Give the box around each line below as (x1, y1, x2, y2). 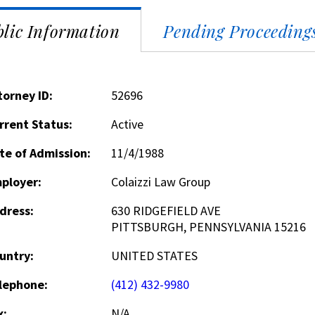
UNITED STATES (110, 247, 198, 264)
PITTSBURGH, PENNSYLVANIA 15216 (110, 219, 306, 235)
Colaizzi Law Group (110, 174, 210, 190)
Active (110, 116, 143, 132)
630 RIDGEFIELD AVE (110, 202, 221, 219)
